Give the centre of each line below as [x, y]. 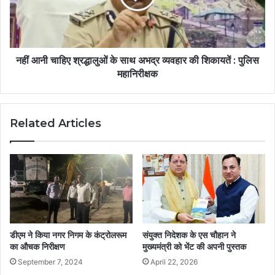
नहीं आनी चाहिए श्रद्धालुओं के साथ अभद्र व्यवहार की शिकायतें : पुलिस [137, 60]
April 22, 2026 [174, 261]
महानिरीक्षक [137, 74]
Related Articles [56, 123]
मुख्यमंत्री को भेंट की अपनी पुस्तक [194, 246]
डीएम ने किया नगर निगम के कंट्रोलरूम [68, 235]
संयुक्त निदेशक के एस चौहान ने [189, 235]
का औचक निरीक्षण [37, 246]
